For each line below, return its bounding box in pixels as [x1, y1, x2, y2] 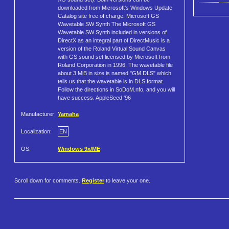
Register [82, 177, 104, 184]
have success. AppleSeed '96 [58, 95, 131, 101]
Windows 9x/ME [58, 146, 100, 152]
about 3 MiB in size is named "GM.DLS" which [58, 70, 171, 77]
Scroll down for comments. [14, 177, 82, 184]
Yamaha [58, 111, 79, 118]
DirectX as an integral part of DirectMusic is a [58, 37, 170, 44]
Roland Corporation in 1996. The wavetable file [58, 62, 173, 68]
